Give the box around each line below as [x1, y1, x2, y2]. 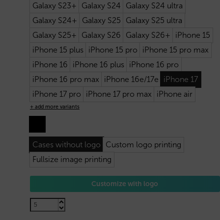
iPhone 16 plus [72, 59, 124, 69]
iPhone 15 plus [32, 45, 83, 55]
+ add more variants [29, 103, 80, 110]
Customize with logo [91, 180, 159, 189]
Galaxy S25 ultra [125, 15, 182, 25]
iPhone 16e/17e [104, 74, 159, 84]
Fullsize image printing [32, 154, 111, 164]
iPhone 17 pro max [85, 89, 152, 99]
